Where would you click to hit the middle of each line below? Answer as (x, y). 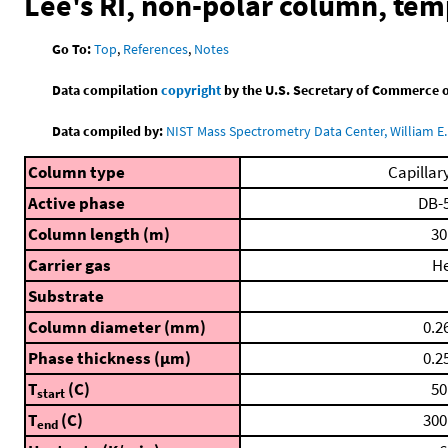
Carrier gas (69, 265)
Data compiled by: (108, 130)
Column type (76, 172)
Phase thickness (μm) (109, 358)
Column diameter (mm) (117, 327)
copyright (191, 89)
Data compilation (107, 89)
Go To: (72, 48)
